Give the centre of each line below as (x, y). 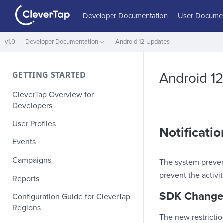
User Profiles (34, 124)
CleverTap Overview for (53, 94)
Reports (26, 178)
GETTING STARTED (49, 75)
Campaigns (32, 161)
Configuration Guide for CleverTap (71, 197)
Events (24, 142)
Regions (27, 208)
